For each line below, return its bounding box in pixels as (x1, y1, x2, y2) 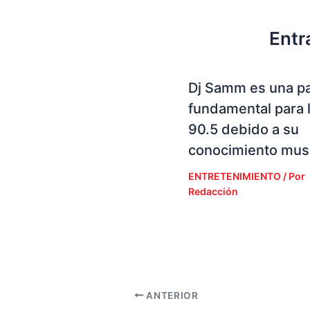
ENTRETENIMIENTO (188, 170, 281, 182)
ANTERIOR (143, 289, 199, 301)
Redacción (188, 185, 238, 197)
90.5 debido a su (188, 120, 299, 138)
